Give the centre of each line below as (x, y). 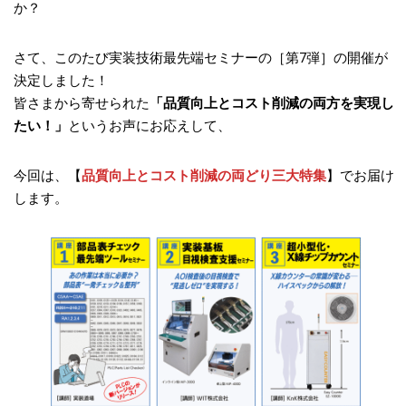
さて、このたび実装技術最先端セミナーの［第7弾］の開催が (201, 58)
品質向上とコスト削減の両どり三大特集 (204, 175)
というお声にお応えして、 (150, 126)
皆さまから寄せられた (82, 103)
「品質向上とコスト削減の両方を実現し (272, 103)
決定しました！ (61, 80)
